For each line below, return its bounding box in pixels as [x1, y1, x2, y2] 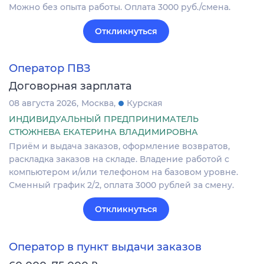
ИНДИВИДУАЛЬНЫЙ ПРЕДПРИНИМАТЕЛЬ [9, 114, 199, 125]
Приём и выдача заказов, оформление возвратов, [9, 141, 230, 152]
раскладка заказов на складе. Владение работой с [9, 154, 229, 165]
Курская [127, 98, 163, 109]
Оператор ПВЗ [9, 62, 91, 75]
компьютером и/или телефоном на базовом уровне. [9, 167, 238, 178]
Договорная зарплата [9, 80, 132, 93]
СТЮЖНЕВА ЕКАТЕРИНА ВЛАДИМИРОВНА [9, 127, 198, 138]
